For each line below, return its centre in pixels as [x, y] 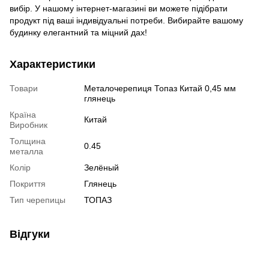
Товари [24, 89]
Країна [23, 115]
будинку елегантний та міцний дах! [78, 33]
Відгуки [30, 234]
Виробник [29, 125]
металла [26, 152]
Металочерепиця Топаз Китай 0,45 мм [160, 89]
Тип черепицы [38, 200]
